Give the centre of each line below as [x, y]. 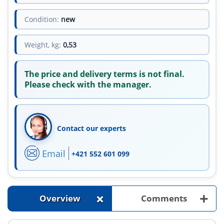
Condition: [42, 19]
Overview [60, 198]
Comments [164, 198]
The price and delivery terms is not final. [104, 74]
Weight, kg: [43, 45]
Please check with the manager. [88, 85]
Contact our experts [91, 128]
